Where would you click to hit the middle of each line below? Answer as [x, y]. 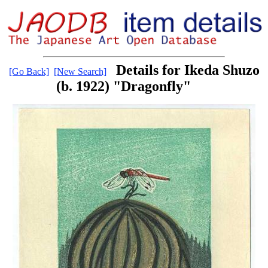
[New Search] [80, 72]
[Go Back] [29, 72]
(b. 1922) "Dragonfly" [123, 86]
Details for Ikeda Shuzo [188, 70]
